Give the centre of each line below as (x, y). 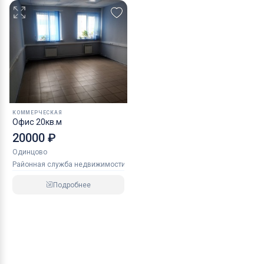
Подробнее (72, 185)
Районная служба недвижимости (69, 165)
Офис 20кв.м (37, 122)
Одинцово (30, 152)
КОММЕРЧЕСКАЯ (37, 113)
